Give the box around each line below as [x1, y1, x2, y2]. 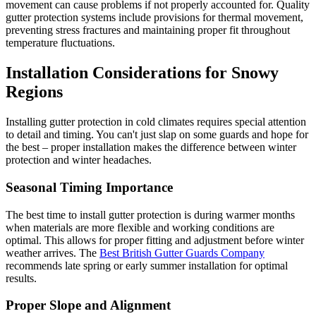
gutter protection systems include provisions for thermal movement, [6, 11, 303, 24]
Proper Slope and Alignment [6, 298, 171, 313]
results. [6, 272, 37, 284]
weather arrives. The [6, 246, 99, 259]
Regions [6, 83, 63, 102]
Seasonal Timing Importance [6, 180, 173, 195]
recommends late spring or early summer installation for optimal [6, 259, 288, 272]
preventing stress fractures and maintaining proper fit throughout [6, 24, 290, 37]
